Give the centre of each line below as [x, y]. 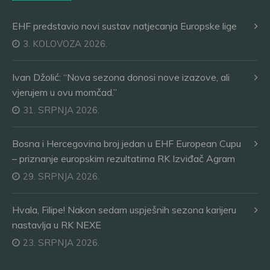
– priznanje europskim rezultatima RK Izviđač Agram [124, 159]
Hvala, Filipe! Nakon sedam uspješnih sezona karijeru [124, 210]
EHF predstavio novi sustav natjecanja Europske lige [124, 26]
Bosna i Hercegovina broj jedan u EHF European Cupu [127, 143]
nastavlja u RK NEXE [57, 225]
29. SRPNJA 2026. [61, 176]
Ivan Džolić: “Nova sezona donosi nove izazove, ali [121, 77]
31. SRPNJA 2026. [61, 110]
